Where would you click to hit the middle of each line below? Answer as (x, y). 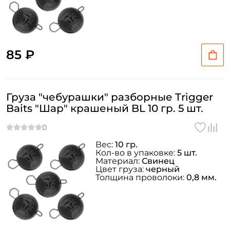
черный (163, 169)
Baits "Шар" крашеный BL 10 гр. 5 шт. (105, 108)
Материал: (119, 161)
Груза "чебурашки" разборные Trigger (110, 97)
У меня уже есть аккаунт (115, 34)
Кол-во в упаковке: (136, 153)
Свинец (158, 161)
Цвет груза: (121, 169)
